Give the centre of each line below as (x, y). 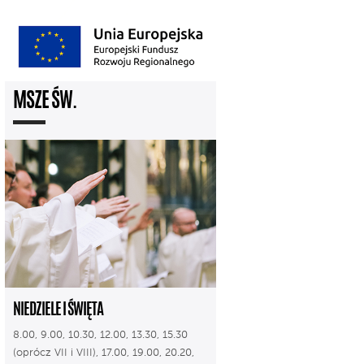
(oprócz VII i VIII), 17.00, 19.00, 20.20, (104, 353)
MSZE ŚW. (45, 102)
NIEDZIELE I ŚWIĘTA (58, 310)
